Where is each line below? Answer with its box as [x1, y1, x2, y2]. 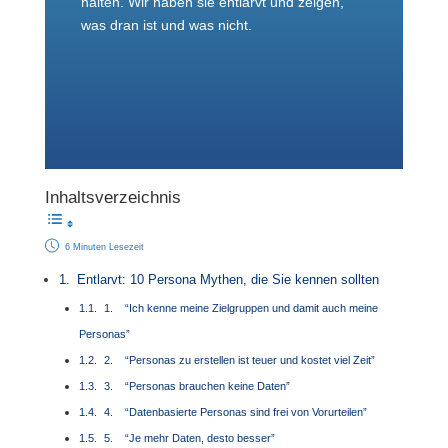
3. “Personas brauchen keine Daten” [104, 380, 291, 392]
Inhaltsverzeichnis [44, 188, 181, 207]
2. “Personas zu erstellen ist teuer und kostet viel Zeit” [104, 354, 376, 366]
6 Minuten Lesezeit [64, 242, 144, 252]
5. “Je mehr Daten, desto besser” [104, 432, 276, 444]
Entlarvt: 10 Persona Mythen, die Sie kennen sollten [77, 273, 380, 287]
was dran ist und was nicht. [80, 17, 252, 33]
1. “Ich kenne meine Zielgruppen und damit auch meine [104, 302, 379, 314]
